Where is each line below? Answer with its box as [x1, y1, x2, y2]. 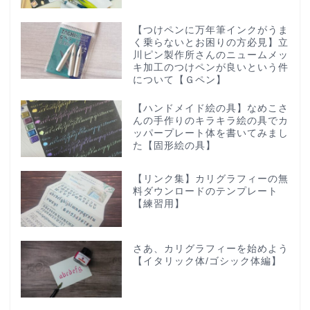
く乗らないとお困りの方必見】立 [132, 37, 289, 48]
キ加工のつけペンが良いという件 [132, 62, 289, 73]
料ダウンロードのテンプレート [132, 185, 278, 197]
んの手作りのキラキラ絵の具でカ [132, 115, 289, 126]
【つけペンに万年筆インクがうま [132, 24, 289, 35]
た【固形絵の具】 [132, 140, 216, 151]
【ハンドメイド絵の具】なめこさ [132, 102, 289, 113]
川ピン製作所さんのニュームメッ [132, 49, 289, 60]
